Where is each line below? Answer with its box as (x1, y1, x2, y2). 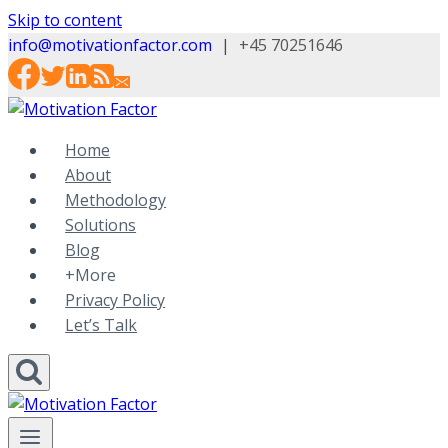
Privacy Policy (65, 289, 166, 311)
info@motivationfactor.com (8, 34, 212, 56)
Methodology (65, 189, 167, 211)
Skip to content (8, 9, 122, 31)
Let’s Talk (65, 314, 138, 336)
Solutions (65, 214, 137, 236)
